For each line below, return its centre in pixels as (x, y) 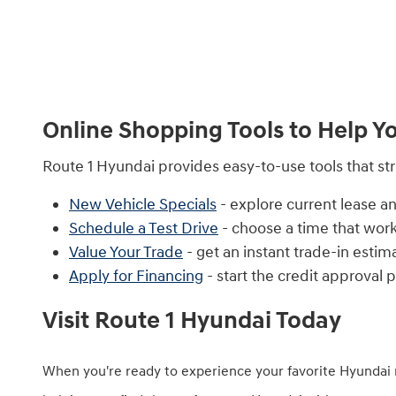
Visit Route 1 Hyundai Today (192, 321)
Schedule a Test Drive (144, 229)
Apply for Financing (136, 277)
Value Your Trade (126, 253)
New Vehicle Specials (143, 205)
